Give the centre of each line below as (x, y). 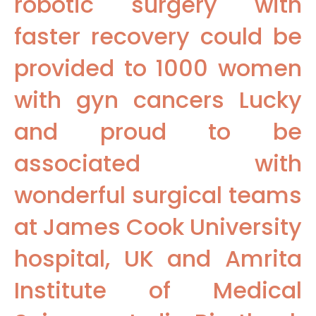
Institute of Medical (158, 290)
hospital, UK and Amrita (158, 258)
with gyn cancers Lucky (158, 99)
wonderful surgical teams (158, 195)
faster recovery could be (158, 36)
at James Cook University (158, 226)
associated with (158, 163)
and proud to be (158, 131)
